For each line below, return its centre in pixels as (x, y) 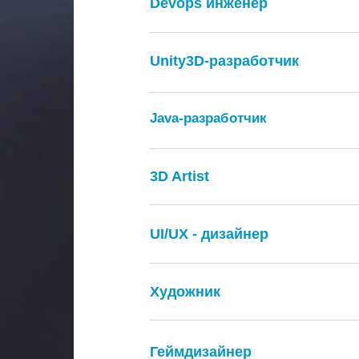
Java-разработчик (208, 118)
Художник (185, 292)
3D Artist (179, 176)
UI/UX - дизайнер (209, 234)
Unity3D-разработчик (224, 61)
